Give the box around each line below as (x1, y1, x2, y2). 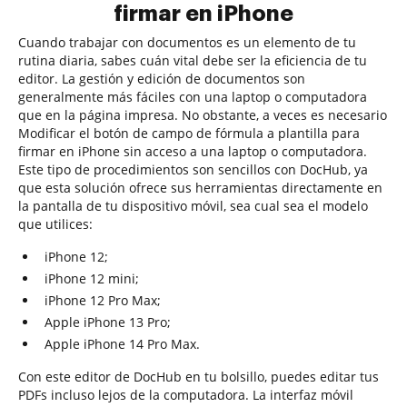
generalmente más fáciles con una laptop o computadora (18, 88, 367, 105)
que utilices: (18, 215, 93, 233)
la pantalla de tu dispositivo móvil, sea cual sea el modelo (18, 197, 368, 214)
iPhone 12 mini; (45, 270, 139, 287)
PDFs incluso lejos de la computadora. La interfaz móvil (18, 386, 353, 403)
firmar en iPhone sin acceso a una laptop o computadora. (18, 143, 367, 160)
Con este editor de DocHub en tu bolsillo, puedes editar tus (18, 368, 379, 385)
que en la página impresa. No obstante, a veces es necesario (18, 106, 387, 124)
